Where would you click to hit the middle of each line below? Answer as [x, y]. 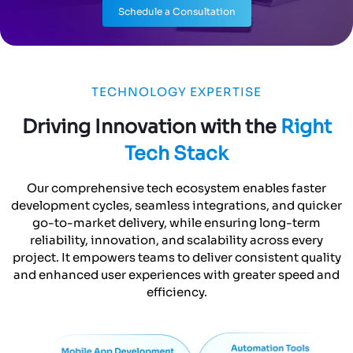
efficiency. [176, 192]
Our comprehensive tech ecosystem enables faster [176, 88]
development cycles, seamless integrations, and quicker [176, 106]
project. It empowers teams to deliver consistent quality [176, 158]
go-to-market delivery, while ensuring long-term [176, 123]
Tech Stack [176, 54]
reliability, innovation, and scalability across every [176, 140]
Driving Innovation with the [151, 27]
